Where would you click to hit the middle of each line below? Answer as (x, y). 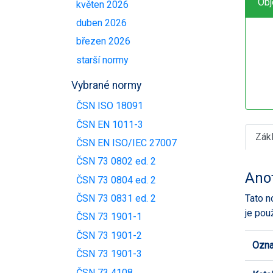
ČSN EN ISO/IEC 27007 (126, 143)
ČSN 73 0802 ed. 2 (116, 161)
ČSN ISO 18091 (110, 106)
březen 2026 (103, 41)
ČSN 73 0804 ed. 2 (116, 180)
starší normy (102, 60)
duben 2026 (101, 23)
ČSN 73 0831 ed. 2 (116, 199)
